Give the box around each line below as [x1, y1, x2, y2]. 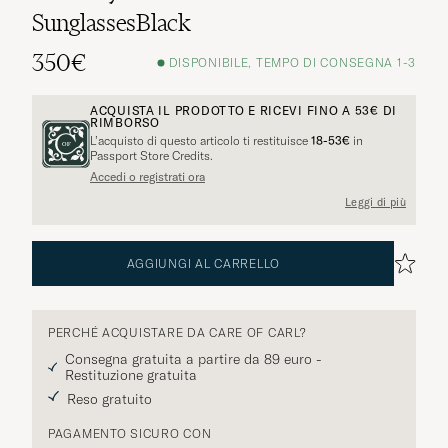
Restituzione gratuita [65, 365, 198, 384]
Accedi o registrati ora [90, 168, 205, 184]
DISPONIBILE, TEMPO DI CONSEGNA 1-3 [168, 55, 416, 71]
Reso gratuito [67, 389, 152, 408]
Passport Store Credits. [90, 147, 213, 163]
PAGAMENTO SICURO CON [48, 425, 212, 441]
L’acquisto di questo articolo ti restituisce [90, 132, 311, 148]
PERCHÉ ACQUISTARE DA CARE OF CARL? [48, 324, 307, 340]
